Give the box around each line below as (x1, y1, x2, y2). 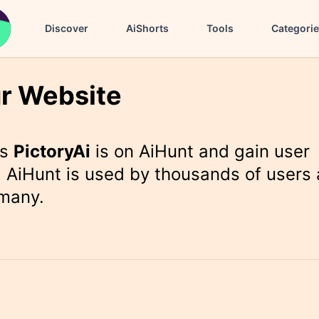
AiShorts (126, 22, 169, 34)
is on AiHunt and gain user (90, 140, 310, 162)
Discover (45, 22, 88, 34)
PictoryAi (14, 140, 91, 162)
